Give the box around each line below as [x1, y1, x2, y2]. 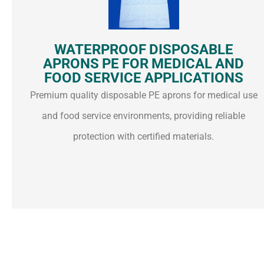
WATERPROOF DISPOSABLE [54, 41, 233, 58]
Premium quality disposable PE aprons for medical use [29, 89, 258, 101]
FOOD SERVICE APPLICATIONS [44, 69, 243, 86]
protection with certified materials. [73, 130, 214, 142]
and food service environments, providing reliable [42, 110, 246, 121]
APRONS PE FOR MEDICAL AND [43, 55, 245, 72]
